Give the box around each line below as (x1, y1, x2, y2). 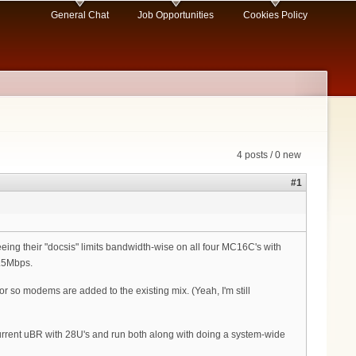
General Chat (50, 10, 109, 21)
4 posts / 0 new (237, 149, 301, 161)
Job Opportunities (137, 10, 215, 21)
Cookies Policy (242, 10, 308, 21)
